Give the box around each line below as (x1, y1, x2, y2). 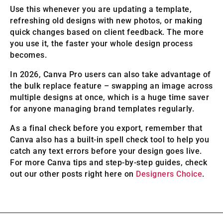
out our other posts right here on (10, 169, 136, 179)
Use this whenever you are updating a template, (10, 4, 192, 14)
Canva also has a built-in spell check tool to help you (10, 135, 209, 145)
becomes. (10, 50, 47, 60)
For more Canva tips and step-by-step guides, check (10, 158, 207, 168)
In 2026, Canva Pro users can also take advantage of (10, 70, 211, 80)
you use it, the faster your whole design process (10, 39, 193, 49)
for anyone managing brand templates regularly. (10, 104, 194, 114)
